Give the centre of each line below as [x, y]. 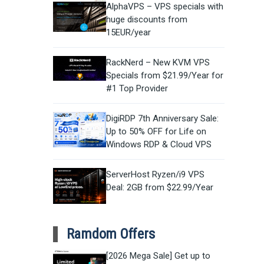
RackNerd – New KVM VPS [158, 63]
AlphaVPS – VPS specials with [164, 7]
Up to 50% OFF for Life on [156, 132]
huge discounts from [146, 20]
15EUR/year [128, 33]
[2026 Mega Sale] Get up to [158, 256]
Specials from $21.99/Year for [164, 76]
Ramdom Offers [110, 234]
